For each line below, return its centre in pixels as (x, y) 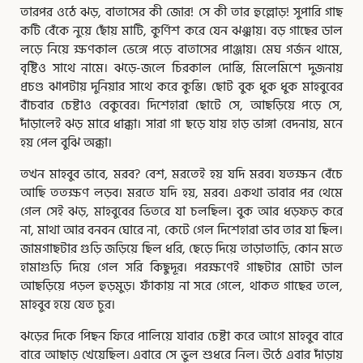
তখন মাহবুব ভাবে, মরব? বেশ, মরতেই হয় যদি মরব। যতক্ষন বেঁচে (181, 174)
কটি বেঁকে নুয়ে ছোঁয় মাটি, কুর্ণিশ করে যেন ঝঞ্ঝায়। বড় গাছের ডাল (181, 30)
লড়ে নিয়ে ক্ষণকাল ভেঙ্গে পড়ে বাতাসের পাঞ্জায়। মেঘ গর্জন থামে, (181, 49)
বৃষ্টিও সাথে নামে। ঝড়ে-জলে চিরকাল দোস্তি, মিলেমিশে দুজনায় (181, 68)
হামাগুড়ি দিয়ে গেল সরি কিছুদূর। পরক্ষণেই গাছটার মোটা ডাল (181, 267)
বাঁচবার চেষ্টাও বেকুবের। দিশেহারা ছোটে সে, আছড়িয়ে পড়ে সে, (181, 105)
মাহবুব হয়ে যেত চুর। (68, 304)
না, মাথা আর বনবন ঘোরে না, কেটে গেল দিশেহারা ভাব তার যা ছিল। (181, 230)
